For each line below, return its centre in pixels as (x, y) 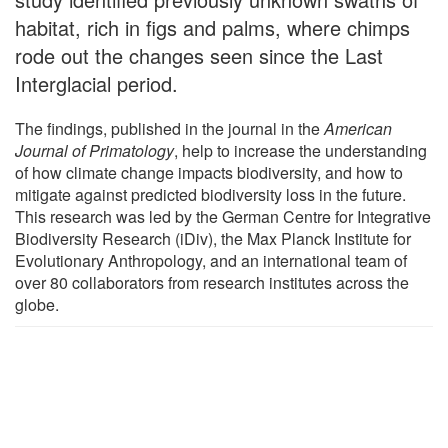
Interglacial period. (96, 83)
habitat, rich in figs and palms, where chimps (212, 27)
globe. (37, 304)
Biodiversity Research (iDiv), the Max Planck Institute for (213, 238)
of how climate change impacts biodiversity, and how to (209, 172)
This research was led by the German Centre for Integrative (223, 216)
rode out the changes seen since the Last (199, 55)
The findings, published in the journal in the (169, 128)
